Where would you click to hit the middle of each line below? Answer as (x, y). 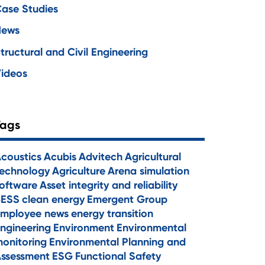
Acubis (60, 156)
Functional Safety (118, 256)
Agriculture (79, 171)
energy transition (112, 213)
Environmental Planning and (118, 242)
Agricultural (153, 156)
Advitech (101, 156)
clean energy (54, 199)
